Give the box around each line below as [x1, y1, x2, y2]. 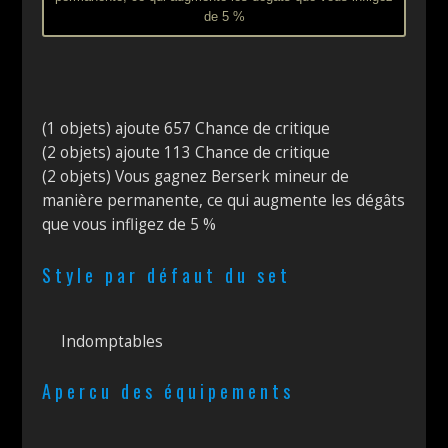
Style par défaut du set [42, 261, 292, 288]
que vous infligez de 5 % [42, 213, 217, 235]
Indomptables [57, 330, 164, 352]
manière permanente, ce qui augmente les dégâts [42, 189, 406, 211]
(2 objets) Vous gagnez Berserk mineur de [42, 165, 350, 187]
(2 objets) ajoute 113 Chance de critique [42, 141, 331, 163]
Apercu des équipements [42, 378, 295, 405]
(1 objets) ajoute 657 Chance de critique [42, 117, 331, 139]
